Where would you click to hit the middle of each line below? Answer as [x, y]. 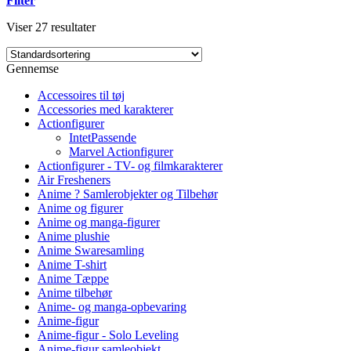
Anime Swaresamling [91, 250]
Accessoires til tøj [81, 95]
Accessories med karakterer [105, 109]
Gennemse [33, 68]
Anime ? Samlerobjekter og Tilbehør [128, 194]
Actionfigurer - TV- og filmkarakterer [130, 165]
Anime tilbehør [75, 292]
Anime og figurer [80, 208]
